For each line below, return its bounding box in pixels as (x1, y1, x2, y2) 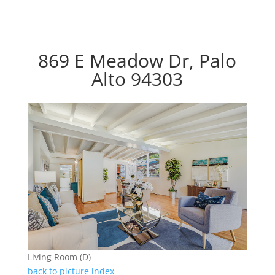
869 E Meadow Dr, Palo (38, 48, 237, 74)
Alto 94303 (91, 66, 184, 92)
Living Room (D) (27, 251, 91, 263)
